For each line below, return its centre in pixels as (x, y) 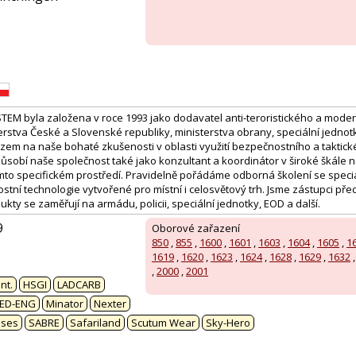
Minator (65, 304)
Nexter (110, 304)
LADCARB (79, 285)
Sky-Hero (228, 323)
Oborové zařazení (196, 228)
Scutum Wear (163, 323)
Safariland (95, 323)
